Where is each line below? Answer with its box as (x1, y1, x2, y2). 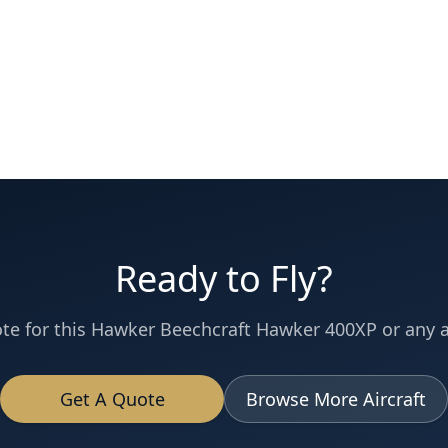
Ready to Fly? (115, 254, 333, 303)
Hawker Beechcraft (91, 317, 251, 341)
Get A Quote (59, 387, 165, 411)
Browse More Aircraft (246, 387, 426, 411)
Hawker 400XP (256, 317, 377, 341)
